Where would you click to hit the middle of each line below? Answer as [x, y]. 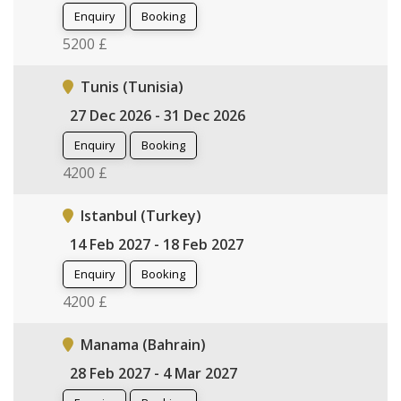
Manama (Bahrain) [143, 344]
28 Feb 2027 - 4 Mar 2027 [154, 373]
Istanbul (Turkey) [141, 215]
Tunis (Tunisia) [132, 86]
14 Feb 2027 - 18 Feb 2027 [157, 244]
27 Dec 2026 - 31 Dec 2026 [158, 115]
